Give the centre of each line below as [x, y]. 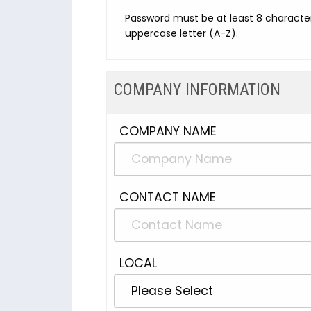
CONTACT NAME [168, 197]
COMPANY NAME [168, 131]
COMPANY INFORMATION [197, 90]
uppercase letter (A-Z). [182, 33]
